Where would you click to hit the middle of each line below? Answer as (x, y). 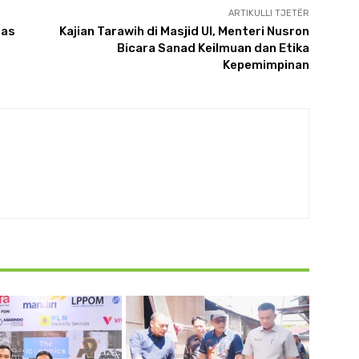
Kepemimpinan (266, 65)
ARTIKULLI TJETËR (268, 14)
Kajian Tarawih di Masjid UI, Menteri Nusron (184, 32)
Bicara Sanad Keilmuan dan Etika (213, 48)
